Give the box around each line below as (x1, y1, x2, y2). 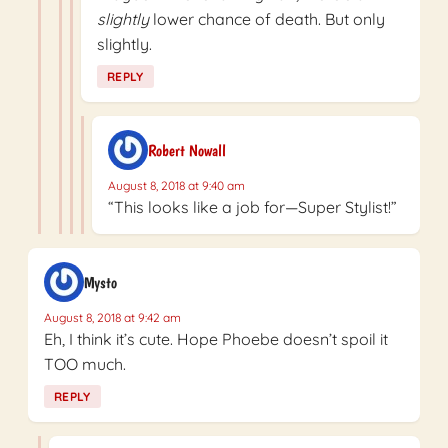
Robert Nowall (148, 140, 226, 160)
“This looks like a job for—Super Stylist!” (108, 197, 397, 218)
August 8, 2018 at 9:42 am (44, 310, 181, 326)
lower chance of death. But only (149, 9, 385, 30)
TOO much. (44, 354, 126, 375)
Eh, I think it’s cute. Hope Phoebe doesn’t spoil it (44, 329, 388, 350)
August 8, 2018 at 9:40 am (108, 178, 245, 194)
